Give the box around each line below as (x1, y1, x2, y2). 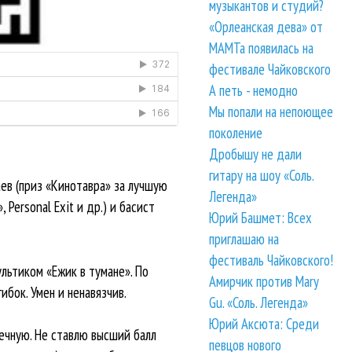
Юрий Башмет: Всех (209, 208, 313, 228)
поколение (209, 123, 263, 143)
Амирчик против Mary (209, 272, 319, 291)
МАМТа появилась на (209, 38, 314, 58)
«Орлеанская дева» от (209, 17, 324, 37)
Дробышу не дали (209, 145, 302, 164)
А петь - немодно (209, 81, 299, 101)
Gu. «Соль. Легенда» (209, 293, 309, 313)
